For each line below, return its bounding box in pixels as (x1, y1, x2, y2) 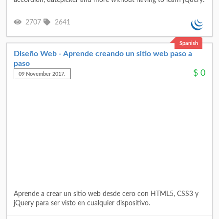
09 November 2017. (19, 71, 66, 77)
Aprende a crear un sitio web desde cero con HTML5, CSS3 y (14, 190, 198, 197)
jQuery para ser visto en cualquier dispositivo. (14, 199, 150, 207)
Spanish (179, 40, 198, 46)
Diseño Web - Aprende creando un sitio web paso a (14, 49, 192, 58)
